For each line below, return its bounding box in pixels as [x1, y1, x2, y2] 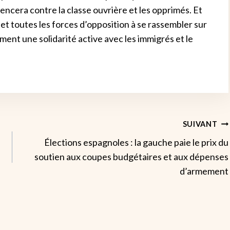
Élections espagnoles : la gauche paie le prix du [44, 137, 229, 148]
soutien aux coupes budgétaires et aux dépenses [34, 151, 229, 162]
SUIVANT [182, 120, 218, 128]
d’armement [180, 165, 229, 177]
